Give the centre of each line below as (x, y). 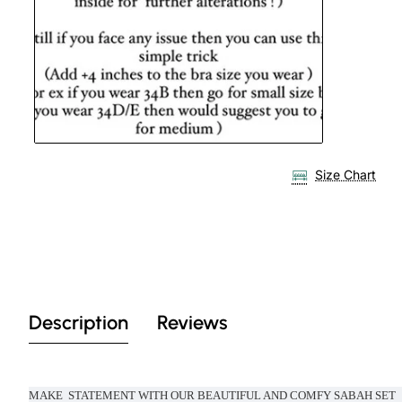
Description (79, 322)
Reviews (192, 322)
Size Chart (346, 175)
